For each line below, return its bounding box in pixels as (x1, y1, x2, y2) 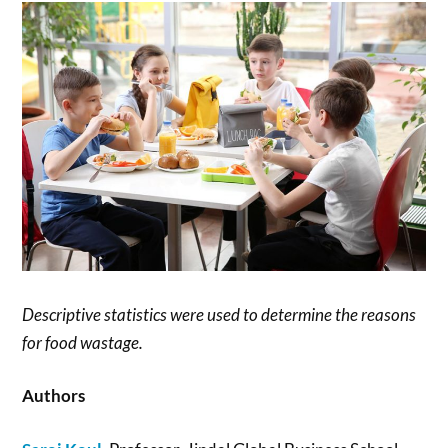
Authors (22, 385, 86, 407)
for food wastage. (22, 331, 144, 353)
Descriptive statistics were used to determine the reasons (22, 303, 417, 325)
